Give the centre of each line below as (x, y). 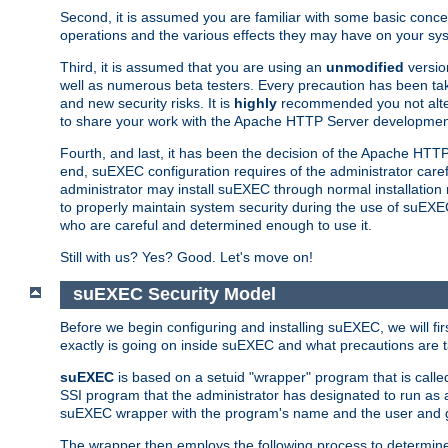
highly (255, 102)
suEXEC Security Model (174, 294)
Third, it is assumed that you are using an (193, 66)
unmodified (365, 66)
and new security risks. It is (147, 102)
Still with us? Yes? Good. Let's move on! (186, 256)
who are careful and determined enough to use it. (216, 224)
